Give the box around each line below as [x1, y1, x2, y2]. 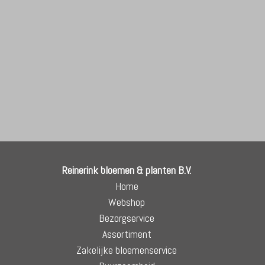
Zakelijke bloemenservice [76, 243, 177, 257]
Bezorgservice [99, 211, 154, 225]
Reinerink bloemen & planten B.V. [62, 163, 191, 177]
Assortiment [102, 227, 151, 241]
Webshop [108, 195, 145, 209]
